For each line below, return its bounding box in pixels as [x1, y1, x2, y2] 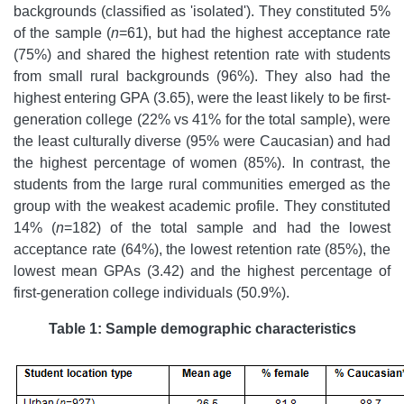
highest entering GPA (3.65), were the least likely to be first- [14, 89, 390, 106]
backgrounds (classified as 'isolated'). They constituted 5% [14, 3, 390, 19]
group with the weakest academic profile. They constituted [14, 197, 390, 214]
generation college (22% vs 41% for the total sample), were [14, 111, 390, 127]
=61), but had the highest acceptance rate [119, 24, 391, 41]
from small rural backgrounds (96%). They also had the [14, 68, 390, 84]
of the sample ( [14, 24, 112, 41]
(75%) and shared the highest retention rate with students [14, 46, 390, 62]
